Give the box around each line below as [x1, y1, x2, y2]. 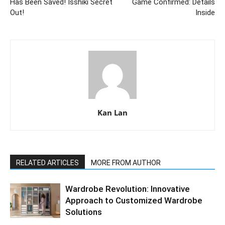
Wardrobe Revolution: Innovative [65, 184, 190, 194]
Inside [195, 8, 215, 18]
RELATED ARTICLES [16, 159, 79, 167]
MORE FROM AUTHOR [91, 159, 161, 167]
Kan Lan [97, 107, 128, 118]
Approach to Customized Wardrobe [65, 195, 202, 206]
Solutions [65, 207, 102, 217]
